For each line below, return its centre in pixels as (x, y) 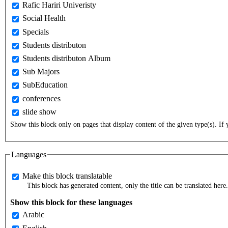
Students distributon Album (66, 59)
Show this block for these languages (71, 202)
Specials (36, 32)
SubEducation (45, 85)
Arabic (33, 215)
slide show (39, 111)
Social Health (44, 18)
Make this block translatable (67, 176)
